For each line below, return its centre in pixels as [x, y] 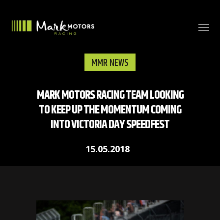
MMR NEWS [110, 63]
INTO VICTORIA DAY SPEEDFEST [110, 125]
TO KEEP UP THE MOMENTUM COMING [110, 110]
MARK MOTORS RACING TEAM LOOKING [110, 95]
